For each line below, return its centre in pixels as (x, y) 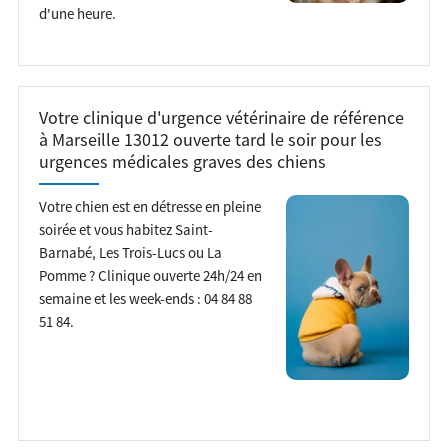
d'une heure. (77, 13)
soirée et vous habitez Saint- (125, 229)
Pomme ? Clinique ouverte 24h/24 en (150, 275)
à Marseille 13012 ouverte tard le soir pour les (210, 139)
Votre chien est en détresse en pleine (149, 206)
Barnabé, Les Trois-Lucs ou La (130, 252)
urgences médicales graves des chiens (182, 161)
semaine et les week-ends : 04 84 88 (145, 298)
